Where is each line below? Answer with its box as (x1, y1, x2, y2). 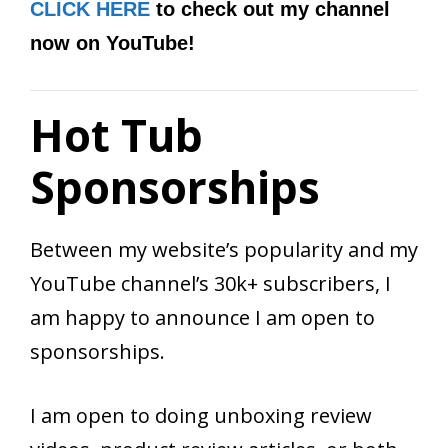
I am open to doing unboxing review (30, 402, 372, 430)
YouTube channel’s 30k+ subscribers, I (30, 270, 391, 298)
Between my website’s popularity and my (30, 236, 418, 264)
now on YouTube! (30, 32, 195, 55)
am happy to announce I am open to (30, 304, 375, 332)
